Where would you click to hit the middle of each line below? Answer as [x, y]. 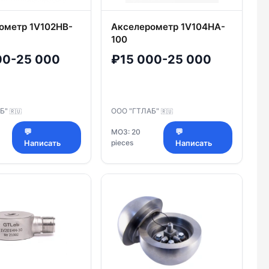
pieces [122, 143]
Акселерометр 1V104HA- [168, 26]
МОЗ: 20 [126, 132]
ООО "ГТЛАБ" [136, 111]
